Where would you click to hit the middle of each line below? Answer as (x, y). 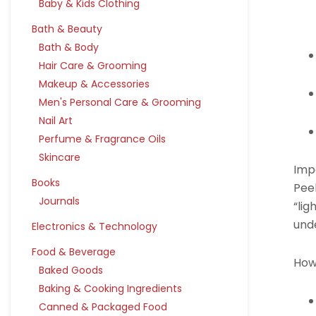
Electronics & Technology (95, 226)
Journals (59, 201)
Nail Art (56, 121)
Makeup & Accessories (94, 84)
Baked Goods (71, 270)
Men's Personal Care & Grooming (120, 102)
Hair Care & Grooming (93, 66)
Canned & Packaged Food (103, 307)
